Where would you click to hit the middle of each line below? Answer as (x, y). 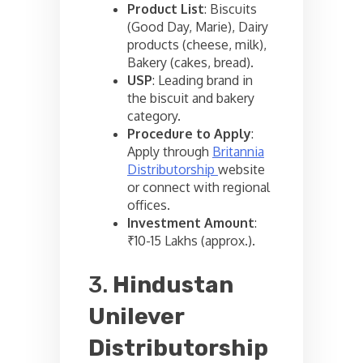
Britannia (238, 152)
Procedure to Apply (189, 134)
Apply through (170, 152)
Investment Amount (191, 223)
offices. (149, 205)
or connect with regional (199, 187)
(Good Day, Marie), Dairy (198, 27)
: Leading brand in (203, 80)
